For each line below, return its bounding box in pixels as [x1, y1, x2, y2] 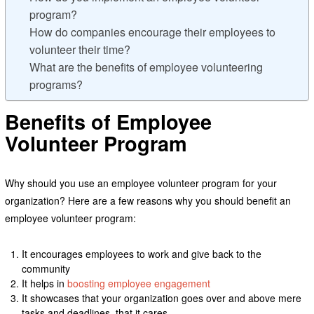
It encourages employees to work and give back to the [22, 247, 262, 261]
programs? [29, 76, 83, 93]
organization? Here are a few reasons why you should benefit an [4, 193, 291, 208]
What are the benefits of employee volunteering [29, 59, 263, 76]
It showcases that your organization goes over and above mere [22, 291, 302, 306]
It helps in [22, 276, 68, 291]
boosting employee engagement [67, 276, 211, 291]
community [22, 261, 71, 276]
